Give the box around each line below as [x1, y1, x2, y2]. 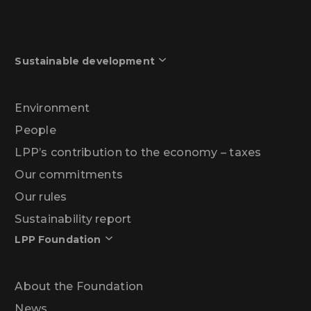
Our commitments [15, 167, 124, 181]
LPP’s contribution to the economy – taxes [15, 145, 262, 159]
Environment [15, 101, 90, 115]
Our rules [15, 190, 67, 203]
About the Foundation [15, 279, 144, 293]
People [15, 123, 56, 137]
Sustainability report [15, 212, 132, 226]
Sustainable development [15, 54, 155, 67]
